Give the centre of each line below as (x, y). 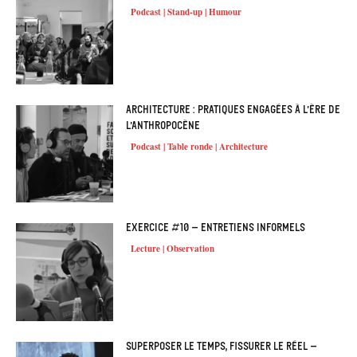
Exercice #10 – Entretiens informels (216, 228)
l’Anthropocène (163, 125)
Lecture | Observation (173, 249)
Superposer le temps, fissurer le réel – (222, 346)
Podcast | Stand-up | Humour (186, 12)
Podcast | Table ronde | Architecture (200, 146)
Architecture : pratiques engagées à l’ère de (233, 109)
